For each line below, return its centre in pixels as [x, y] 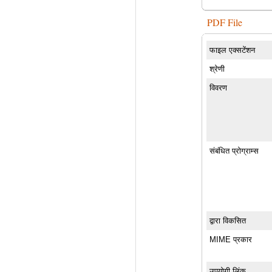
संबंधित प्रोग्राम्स [234, 151]
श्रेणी [217, 69]
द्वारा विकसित [228, 220]
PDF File [225, 22]
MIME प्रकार [231, 239]
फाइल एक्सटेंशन [233, 50]
